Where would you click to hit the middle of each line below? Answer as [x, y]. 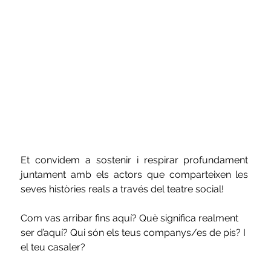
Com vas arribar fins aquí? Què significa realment [131, 218]
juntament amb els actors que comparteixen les [135, 175]
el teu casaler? [53, 247]
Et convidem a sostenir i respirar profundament [135, 160]
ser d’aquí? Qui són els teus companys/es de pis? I [135, 233]
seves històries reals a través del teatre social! [122, 189]
